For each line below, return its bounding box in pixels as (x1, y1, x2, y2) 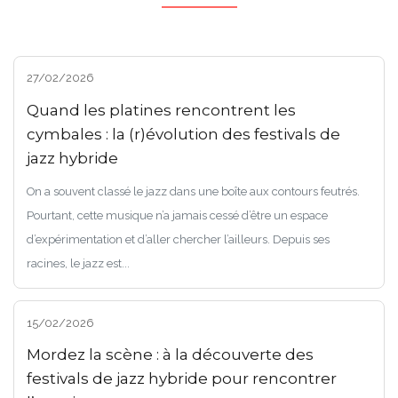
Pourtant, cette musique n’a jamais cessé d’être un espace (26, 208, 328, 222)
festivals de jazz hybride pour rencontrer (26, 370, 337, 388)
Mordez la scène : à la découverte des (26, 346, 314, 364)
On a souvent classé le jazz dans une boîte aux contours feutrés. (26, 184, 360, 198)
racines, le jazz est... (26, 256, 130, 270)
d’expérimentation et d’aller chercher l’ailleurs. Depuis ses (26, 232, 330, 246)
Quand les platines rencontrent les (26, 100, 296, 119)
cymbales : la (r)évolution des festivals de (26, 124, 340, 143)
